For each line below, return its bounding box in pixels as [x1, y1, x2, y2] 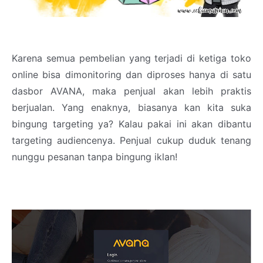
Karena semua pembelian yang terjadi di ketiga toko [12, 52, 251, 65]
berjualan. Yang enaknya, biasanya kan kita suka [12, 102, 251, 114]
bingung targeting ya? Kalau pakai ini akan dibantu [12, 118, 251, 130]
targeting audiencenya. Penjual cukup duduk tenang [12, 134, 251, 147]
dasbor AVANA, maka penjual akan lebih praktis [12, 85, 251, 97]
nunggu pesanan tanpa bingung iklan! [12, 151, 177, 163]
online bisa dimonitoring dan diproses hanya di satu [12, 69, 251, 81]
